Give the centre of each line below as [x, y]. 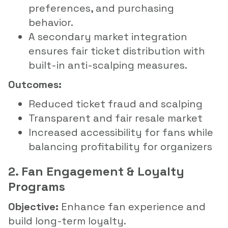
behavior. [51, 22]
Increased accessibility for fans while [121, 132]
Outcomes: [35, 84]
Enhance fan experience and [132, 206]
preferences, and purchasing [101, 8]
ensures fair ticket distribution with [117, 51]
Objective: [33, 206]
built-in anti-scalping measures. [108, 65]
